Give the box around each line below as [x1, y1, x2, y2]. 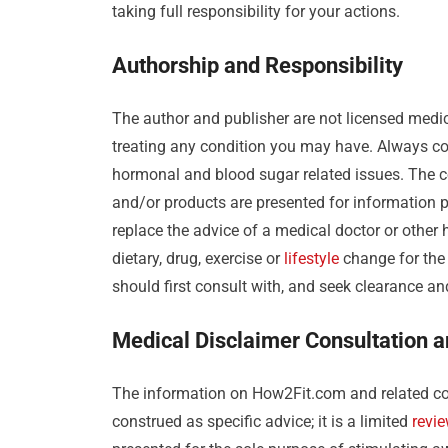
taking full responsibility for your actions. [112, 2, 400, 22]
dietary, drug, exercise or [112, 249, 284, 269]
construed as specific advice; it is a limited [112, 412, 412, 432]
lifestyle [284, 249, 339, 269]
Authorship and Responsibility [112, 53, 403, 79]
